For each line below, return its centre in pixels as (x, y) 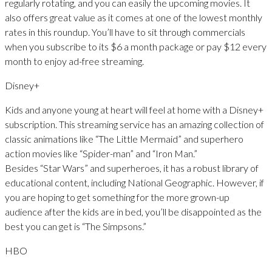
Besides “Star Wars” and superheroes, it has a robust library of (132, 168)
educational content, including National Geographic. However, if (134, 182)
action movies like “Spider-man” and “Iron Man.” (101, 153)
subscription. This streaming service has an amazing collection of (134, 124)
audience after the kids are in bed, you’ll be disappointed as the (133, 211)
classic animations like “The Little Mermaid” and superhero (124, 138)
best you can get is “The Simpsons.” (76, 226)
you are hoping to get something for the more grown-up (117, 197)
